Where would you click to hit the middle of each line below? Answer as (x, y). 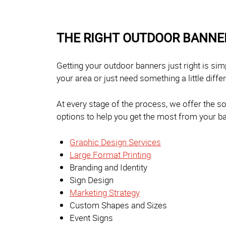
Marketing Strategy (105, 192)
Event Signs (91, 217)
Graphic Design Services (115, 142)
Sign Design (92, 180)
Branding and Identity (108, 167)
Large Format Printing (110, 154)
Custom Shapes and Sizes (118, 205)
